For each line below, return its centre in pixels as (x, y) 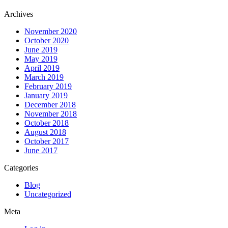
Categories (21, 168)
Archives (19, 14)
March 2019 (44, 77)
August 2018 (45, 132)
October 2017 (47, 141)
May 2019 (41, 59)
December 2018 (50, 105)
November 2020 (51, 32)
